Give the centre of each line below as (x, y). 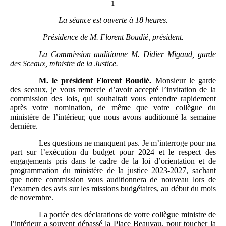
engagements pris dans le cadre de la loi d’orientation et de (113, 161)
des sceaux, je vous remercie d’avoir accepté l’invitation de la (113, 89)
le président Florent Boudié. (102, 80)
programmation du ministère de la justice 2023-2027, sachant (113, 170)
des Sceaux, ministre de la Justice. (64, 63)
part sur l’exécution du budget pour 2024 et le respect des (113, 152)
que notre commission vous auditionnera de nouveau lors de (113, 179)
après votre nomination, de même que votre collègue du (113, 107)
